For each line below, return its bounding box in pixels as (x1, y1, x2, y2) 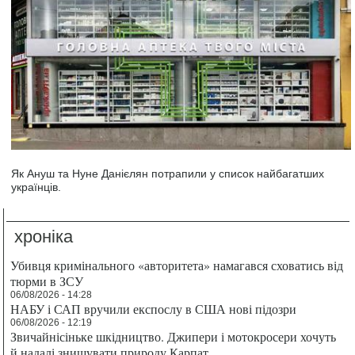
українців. (11, 180, 62, 193)
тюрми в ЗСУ (10, 272, 84, 289)
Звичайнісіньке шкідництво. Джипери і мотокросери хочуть (10, 327, 337, 345)
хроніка (14, 226, 74, 246)
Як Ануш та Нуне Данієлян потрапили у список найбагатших (11, 166, 325, 180)
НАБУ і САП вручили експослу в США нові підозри (10, 300, 297, 317)
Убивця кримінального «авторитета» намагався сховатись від (10, 256, 344, 273)
